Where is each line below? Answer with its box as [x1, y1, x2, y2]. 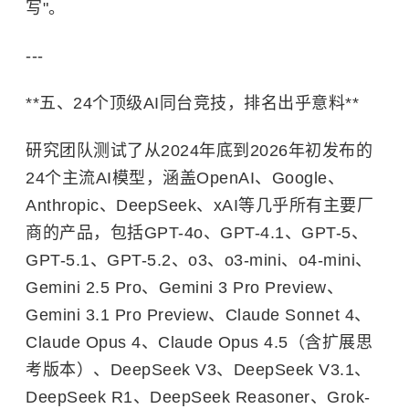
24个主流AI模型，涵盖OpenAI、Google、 [26, 169, 344, 187]
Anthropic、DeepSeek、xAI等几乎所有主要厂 [26, 196, 373, 215]
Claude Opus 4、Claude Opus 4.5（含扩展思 [26, 333, 372, 351]
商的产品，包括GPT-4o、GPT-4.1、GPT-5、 [26, 224, 368, 242]
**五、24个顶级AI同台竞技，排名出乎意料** [26, 94, 359, 112]
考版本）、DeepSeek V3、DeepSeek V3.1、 [26, 361, 372, 379]
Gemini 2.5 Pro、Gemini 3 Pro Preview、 [26, 278, 343, 297]
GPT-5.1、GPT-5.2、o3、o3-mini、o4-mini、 [26, 251, 372, 269]
